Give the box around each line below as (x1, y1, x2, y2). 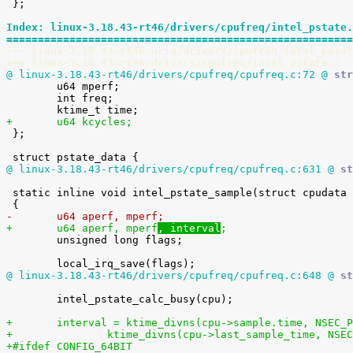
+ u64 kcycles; (57, 116, 132, 128)
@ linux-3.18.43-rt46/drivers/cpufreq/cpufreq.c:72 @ (6, 69, 328, 80)
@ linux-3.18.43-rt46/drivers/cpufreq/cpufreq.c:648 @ (6, 269, 334, 281)
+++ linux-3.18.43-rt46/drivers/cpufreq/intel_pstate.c (6, 57, 340, 69)
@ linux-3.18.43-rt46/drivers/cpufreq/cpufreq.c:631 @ (6, 163, 334, 175)
